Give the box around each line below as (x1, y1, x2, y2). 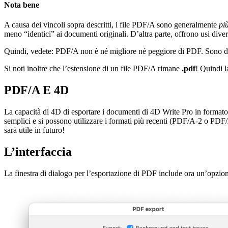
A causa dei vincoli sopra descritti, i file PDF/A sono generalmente (4, 20, 219, 29)
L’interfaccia (4, 145, 72, 158)
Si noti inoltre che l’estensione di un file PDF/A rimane (4, 64, 182, 73)
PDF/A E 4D (4, 83, 69, 97)
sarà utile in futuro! (4, 125, 65, 134)
